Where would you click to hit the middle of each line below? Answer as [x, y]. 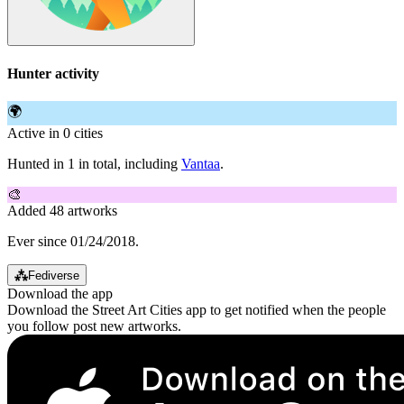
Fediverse [54, 275]
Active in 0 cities [55, 133]
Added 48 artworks [62, 210]
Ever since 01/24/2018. [73, 241]
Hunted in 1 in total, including [94, 163]
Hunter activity [53, 73]
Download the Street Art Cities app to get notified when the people [197, 309]
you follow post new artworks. [94, 326]
